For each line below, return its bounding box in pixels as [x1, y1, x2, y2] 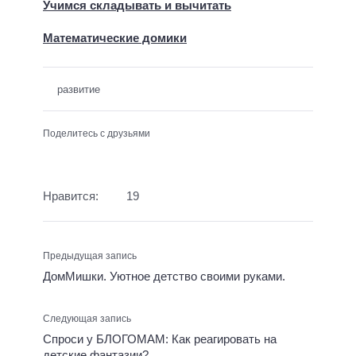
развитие [57, 83, 100, 95]
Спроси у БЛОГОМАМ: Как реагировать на [43, 331, 277, 346]
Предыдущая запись [43, 250, 137, 261]
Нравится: [43, 189, 99, 203]
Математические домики [43, 30, 187, 44]
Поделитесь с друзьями [43, 128, 150, 140]
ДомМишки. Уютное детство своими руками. [43, 269, 285, 283]
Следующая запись [43, 312, 131, 324]
